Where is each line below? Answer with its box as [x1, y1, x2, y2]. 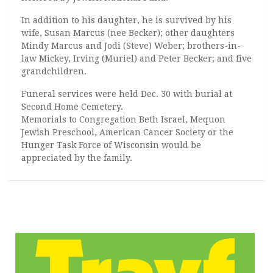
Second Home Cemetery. [21, 102, 123, 112]
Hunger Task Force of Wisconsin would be [21, 140, 201, 150]
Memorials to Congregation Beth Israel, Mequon [21, 115, 225, 124]
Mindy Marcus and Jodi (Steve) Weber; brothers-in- [21, 41, 241, 51]
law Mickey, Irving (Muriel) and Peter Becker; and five [21, 54, 252, 63]
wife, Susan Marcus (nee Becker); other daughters [21, 28, 235, 38]
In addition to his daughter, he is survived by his [21, 15, 232, 25]
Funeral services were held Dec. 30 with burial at [21, 89, 232, 99]
